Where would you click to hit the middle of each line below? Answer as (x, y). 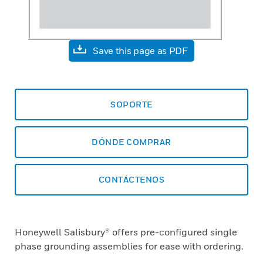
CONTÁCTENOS (131, 179)
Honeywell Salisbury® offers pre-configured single (126, 232)
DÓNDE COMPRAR (131, 142)
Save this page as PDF (140, 50)
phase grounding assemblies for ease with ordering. (129, 246)
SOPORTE (131, 104)
